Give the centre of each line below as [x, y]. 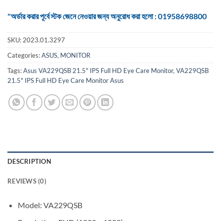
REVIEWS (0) [27, 181]
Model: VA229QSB [50, 205]
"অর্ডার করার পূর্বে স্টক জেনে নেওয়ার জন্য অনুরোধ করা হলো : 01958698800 [107, 16]
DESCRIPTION [29, 162]
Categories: [24, 55]
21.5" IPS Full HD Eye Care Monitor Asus [66, 81]
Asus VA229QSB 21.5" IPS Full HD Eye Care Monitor [98, 71]
